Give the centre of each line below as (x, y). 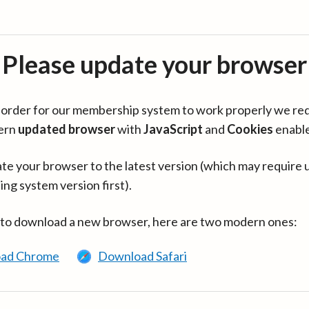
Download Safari (142, 256)
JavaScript (173, 129)
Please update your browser (154, 64)
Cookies (250, 129)
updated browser (67, 129)
